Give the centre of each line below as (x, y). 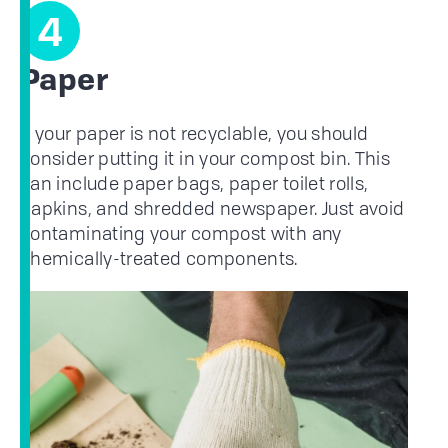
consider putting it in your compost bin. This (205, 158)
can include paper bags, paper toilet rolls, (194, 183)
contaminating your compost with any (181, 233)
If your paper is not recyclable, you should (194, 133)
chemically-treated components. (159, 258)
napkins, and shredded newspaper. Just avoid (212, 208)
